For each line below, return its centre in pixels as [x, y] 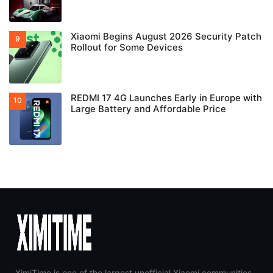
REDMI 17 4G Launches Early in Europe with [166, 98]
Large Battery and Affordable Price [148, 109]
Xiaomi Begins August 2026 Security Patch [166, 36]
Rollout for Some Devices [127, 47]
